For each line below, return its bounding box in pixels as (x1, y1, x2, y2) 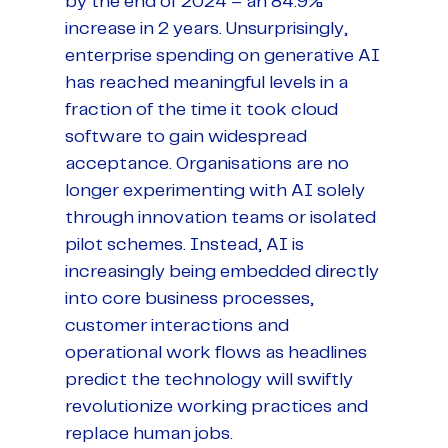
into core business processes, (65, 289, 314, 308)
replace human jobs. (65, 424, 233, 443)
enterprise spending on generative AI (65, 46, 380, 65)
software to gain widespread (65, 127, 307, 146)
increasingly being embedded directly (65, 262, 379, 281)
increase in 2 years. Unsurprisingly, (65, 19, 348, 38)
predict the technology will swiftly (65, 370, 353, 389)
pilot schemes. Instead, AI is (65, 235, 304, 254)
